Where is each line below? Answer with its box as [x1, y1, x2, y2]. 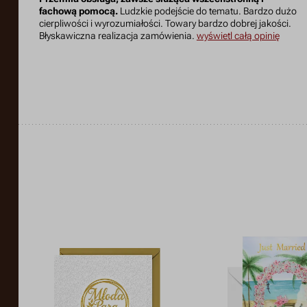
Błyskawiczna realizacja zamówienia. [38, 30, 197, 42]
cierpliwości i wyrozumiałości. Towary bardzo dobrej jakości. [38, 18, 291, 30]
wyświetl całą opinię [196, 30, 280, 42]
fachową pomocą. [38, 5, 118, 18]
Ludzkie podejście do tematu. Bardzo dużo [117, 5, 297, 18]
